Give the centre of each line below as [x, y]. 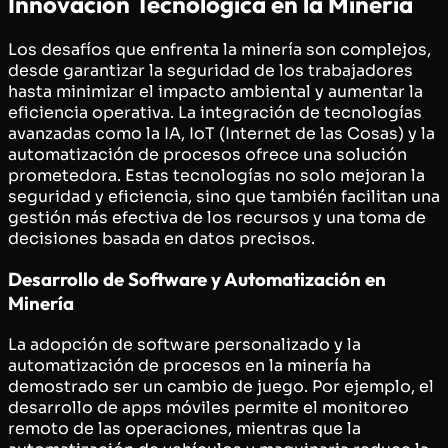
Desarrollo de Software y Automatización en [197, 279]
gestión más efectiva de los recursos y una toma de [217, 217]
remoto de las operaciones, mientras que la [184, 428]
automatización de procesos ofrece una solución [207, 154]
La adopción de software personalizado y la [184, 344]
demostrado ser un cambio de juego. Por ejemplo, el [221, 386]
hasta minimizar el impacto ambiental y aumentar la [215, 91]
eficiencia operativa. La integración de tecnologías [215, 112]
